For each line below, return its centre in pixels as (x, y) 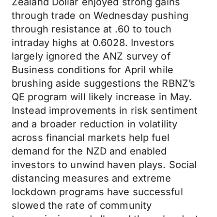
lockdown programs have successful (97, 192)
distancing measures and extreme (92, 178)
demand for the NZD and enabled (89, 151)
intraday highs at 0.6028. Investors (93, 43)
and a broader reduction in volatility (95, 124)
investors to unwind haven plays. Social (104, 165)
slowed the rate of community (82, 205)
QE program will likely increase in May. (102, 97)
